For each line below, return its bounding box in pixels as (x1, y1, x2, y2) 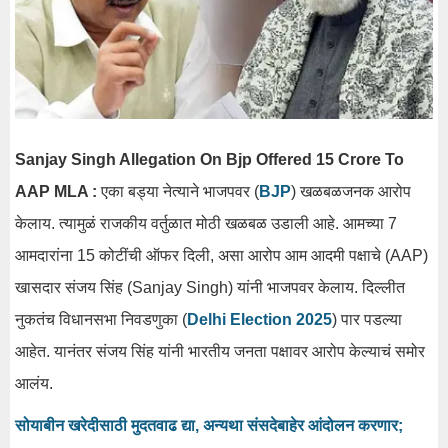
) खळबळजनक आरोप (291, 182, 411, 200)
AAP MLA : (15, 182, 97, 200)
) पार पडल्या (332, 310, 402, 328)
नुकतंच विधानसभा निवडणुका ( (15, 310, 187, 328)
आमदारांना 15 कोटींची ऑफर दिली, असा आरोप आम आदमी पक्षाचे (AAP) (15, 246, 428, 264)
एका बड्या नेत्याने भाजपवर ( (97, 182, 259, 200)
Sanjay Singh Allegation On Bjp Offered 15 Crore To (15, 150, 404, 168)
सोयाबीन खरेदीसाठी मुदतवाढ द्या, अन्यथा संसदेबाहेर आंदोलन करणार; (15, 416, 403, 434)
